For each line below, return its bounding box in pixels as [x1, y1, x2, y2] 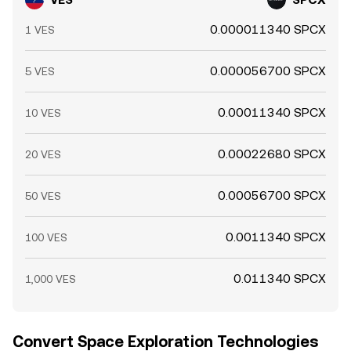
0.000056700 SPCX [210, 63, 326, 78]
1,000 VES [25, 273, 76, 285]
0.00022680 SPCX [218, 147, 326, 161]
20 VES [25, 148, 61, 161]
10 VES [25, 107, 61, 119]
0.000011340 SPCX [210, 22, 326, 37]
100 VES [25, 231, 67, 244]
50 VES [25, 190, 61, 202]
